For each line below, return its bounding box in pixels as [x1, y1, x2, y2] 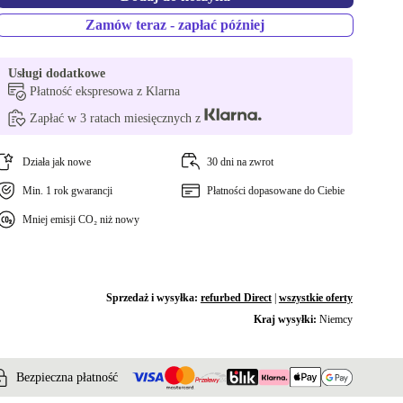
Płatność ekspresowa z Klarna [30, 85, 181, 98]
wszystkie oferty [278, 291, 353, 304]
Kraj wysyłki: [253, 313, 319, 326]
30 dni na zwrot [206, 156, 273, 168]
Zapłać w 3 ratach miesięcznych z [30, 112, 205, 125]
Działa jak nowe [22, 156, 92, 168]
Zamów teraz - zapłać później [85, 17, 265, 32]
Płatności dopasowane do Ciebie [206, 184, 345, 197]
